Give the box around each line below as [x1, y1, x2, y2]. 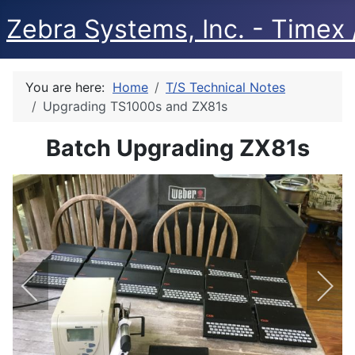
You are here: [25, 79, 113, 95]
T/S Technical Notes [166, 79, 285, 95]
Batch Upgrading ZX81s [45, 134, 310, 162]
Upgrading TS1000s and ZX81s [43, 98, 227, 114]
